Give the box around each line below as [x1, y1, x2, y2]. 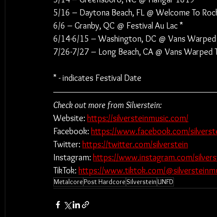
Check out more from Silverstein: [53, 100, 162, 110]
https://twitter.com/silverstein [82, 139, 188, 150]
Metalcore [54, 177, 83, 186]
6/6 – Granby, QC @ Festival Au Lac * [53, 20, 183, 31]
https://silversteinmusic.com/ [87, 113, 188, 124]
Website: [53, 113, 87, 124]
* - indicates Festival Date [53, 73, 141, 83]
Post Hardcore [84, 177, 125, 186]
